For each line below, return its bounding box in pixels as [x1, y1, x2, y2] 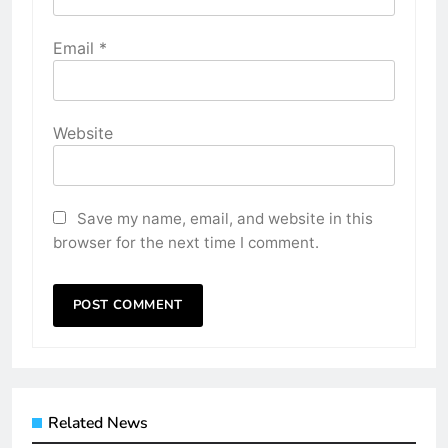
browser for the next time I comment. [53, 232, 319, 252]
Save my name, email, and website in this [77, 208, 373, 228]
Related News [48, 411, 148, 434]
